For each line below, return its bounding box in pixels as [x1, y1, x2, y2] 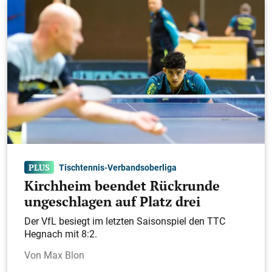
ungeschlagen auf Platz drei [24, 192, 200, 211]
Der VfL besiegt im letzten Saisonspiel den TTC [24, 214, 225, 228]
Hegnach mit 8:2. [24, 226, 97, 240]
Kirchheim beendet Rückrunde [24, 177, 220, 195]
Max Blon [44, 248, 84, 262]
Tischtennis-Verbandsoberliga [59, 161, 177, 174]
